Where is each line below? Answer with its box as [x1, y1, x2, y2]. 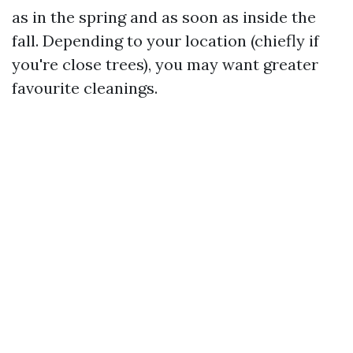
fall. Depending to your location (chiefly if [12, 31, 319, 50]
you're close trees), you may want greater [12, 54, 318, 74]
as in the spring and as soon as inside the [12, 7, 316, 27]
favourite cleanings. [12, 78, 158, 98]
